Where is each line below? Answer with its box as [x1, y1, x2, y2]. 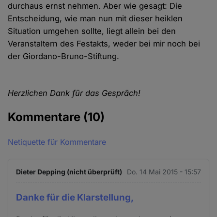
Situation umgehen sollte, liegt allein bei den [8, 26, 176, 36]
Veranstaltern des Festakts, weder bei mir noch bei [8, 38, 201, 48]
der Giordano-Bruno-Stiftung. [8, 51, 120, 61]
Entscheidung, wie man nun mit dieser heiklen [8, 13, 183, 23]
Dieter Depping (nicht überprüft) [16, 167, 123, 176]
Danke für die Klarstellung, [16, 191, 134, 203]
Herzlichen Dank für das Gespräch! [8, 88, 141, 98]
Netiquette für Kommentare [8, 137, 107, 147]
